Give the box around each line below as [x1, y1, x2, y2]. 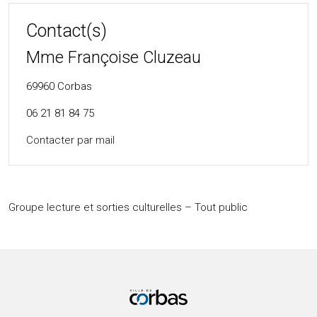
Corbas [57, 80, 92, 93]
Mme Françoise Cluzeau [26, 47, 201, 67]
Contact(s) [26, 21, 107, 41]
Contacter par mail [26, 134, 115, 146]
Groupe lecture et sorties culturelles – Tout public [8, 201, 248, 214]
